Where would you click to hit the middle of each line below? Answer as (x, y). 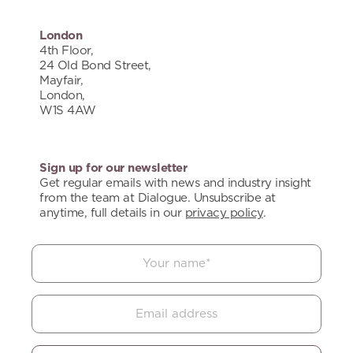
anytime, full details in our (112, 213)
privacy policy (224, 213)
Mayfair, (61, 80)
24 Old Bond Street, (95, 65)
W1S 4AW (68, 110)
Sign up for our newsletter (113, 168)
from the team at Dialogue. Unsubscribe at (158, 198)
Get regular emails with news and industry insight (175, 183)
